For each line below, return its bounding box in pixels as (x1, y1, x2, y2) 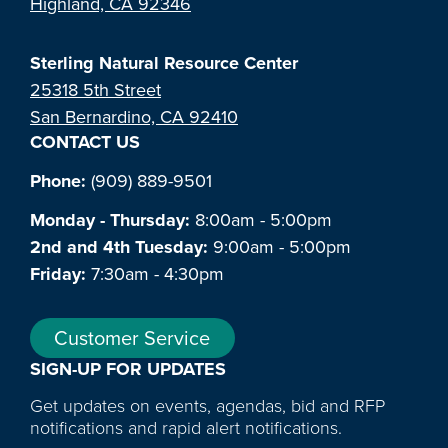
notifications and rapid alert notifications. (30, 415, 342, 442)
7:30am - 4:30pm (86, 260, 224, 287)
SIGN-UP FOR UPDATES (30, 356, 226, 383)
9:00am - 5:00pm (208, 233, 351, 260)
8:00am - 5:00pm (190, 206, 332, 233)
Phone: (30, 167, 86, 194)
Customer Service (54, 322, 211, 353)
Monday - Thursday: (30, 206, 190, 233)
